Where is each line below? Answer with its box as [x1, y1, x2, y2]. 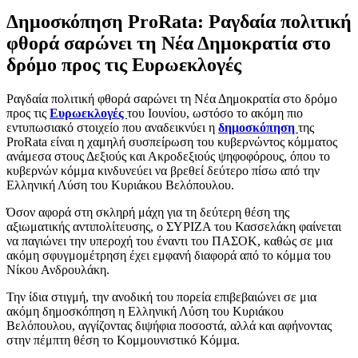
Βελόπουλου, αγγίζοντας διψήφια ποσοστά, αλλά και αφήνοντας [6, 318, 332, 332]
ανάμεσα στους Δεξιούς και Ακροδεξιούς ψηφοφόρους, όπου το [6, 149, 330, 163]
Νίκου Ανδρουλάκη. [6, 262, 109, 276]
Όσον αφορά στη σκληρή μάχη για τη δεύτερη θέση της [6, 205, 289, 219]
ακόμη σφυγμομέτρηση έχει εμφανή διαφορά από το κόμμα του [6, 248, 331, 262]
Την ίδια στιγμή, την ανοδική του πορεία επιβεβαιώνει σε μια [6, 289, 316, 304]
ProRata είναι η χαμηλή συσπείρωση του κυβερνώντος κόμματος [6, 134, 337, 149]
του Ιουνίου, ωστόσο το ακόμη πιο [127, 105, 303, 120]
